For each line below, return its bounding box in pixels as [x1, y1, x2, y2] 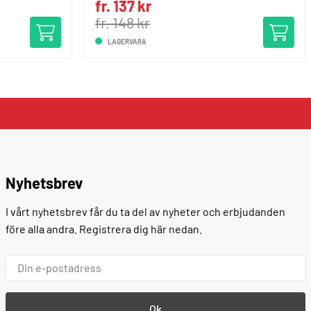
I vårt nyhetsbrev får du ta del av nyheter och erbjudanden [5, 205, 285, 218]
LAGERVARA [108, 37, 146, 46]
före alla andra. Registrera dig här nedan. [5, 222, 202, 235]
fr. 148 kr [95, 13, 150, 31]
